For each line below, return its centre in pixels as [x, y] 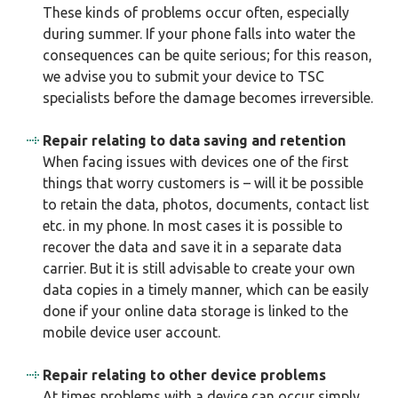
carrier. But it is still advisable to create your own [199, 268]
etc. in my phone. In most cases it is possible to [193, 226]
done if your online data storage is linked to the [195, 311]
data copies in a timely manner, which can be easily [206, 290]
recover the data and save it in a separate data [192, 247]
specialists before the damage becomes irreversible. [208, 98]
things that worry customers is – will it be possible [203, 183]
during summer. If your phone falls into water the [199, 34]
